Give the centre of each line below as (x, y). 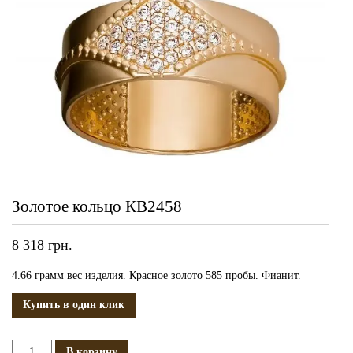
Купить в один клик (74, 305)
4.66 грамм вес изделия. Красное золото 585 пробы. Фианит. (156, 275)
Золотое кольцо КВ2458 (97, 206)
